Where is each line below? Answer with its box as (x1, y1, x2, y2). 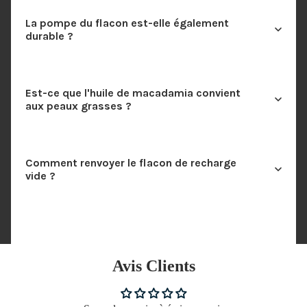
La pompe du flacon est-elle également (25, 16, 229, 30)
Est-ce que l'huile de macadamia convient (25, 86, 241, 100)
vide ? (25, 169, 56, 183)
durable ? (25, 29, 73, 43)
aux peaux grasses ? (25, 99, 132, 113)
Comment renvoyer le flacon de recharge (25, 156, 236, 170)
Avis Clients (112, 257, 195, 275)
